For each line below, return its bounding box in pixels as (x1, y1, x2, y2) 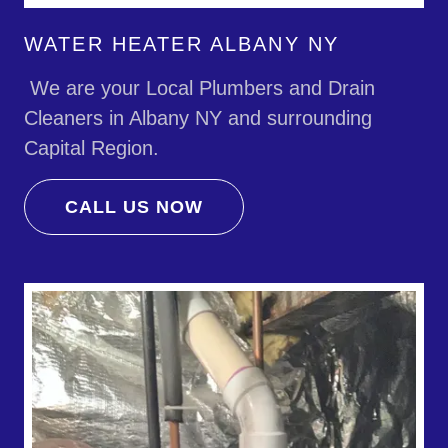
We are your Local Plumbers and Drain (24, 77, 375, 100)
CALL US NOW (65, 196, 203, 217)
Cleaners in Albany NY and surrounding (24, 107, 372, 130)
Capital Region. (24, 137, 159, 160)
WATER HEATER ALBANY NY (24, 33, 340, 56)
